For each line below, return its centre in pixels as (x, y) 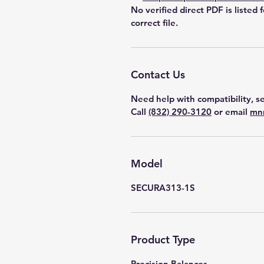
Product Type (163, 240)
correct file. (154, 23)
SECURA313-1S (163, 188)
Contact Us (158, 75)
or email (231, 112)
